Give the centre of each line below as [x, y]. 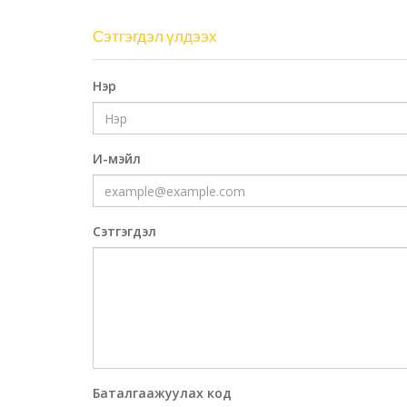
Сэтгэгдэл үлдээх [160, 36]
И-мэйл [117, 159]
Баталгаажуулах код [162, 393]
